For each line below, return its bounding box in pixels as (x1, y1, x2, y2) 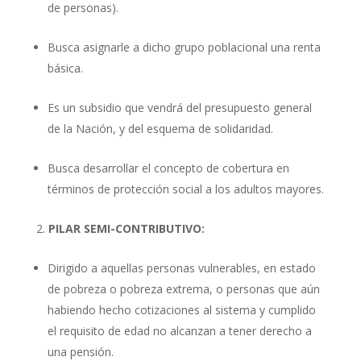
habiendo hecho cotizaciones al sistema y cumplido (47, 301, 316, 317)
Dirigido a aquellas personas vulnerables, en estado (47, 259, 316, 276)
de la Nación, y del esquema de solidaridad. (47, 120, 273, 136)
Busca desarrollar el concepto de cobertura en (47, 160, 289, 176)
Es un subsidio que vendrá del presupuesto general (47, 99, 312, 115)
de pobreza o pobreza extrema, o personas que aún (47, 280, 320, 297)
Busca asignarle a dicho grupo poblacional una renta (47, 39, 321, 55)
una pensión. (47, 343, 114, 359)
